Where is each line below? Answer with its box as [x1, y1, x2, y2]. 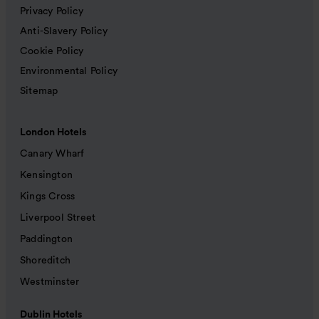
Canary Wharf [20, 149, 85, 159]
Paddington [20, 234, 73, 245]
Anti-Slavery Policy [20, 26, 108, 37]
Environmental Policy [20, 66, 117, 77]
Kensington [20, 170, 73, 181]
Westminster [20, 277, 80, 288]
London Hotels [20, 127, 86, 138]
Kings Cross [20, 192, 75, 202]
